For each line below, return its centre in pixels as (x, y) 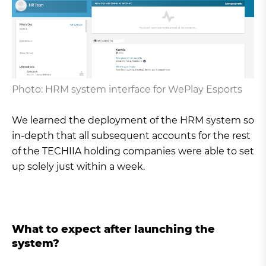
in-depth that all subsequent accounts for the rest (131, 135)
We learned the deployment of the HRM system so (133, 120)
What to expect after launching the (113, 229)
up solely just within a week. (78, 166)
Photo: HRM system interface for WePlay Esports (127, 89)
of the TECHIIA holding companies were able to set (133, 151)
